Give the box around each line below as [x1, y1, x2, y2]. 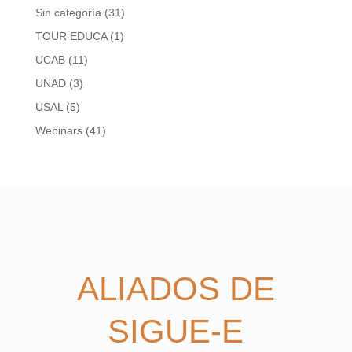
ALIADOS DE [76, 270, 275, 308]
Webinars [35, 124, 82, 137]
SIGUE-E [108, 313, 244, 350]
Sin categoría [35, 6, 101, 20]
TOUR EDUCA [35, 30, 107, 43]
